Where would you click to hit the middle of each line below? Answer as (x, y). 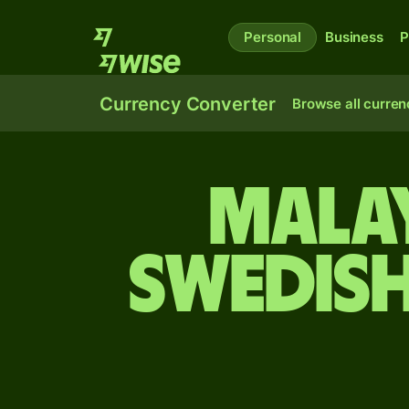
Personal (273, 37)
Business (354, 37)
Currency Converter (188, 104)
